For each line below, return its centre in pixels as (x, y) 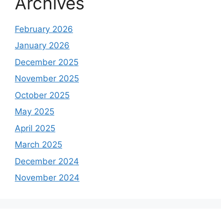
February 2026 (44, 29)
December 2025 (47, 62)
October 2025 (42, 95)
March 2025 (38, 145)
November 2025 (47, 79)
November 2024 (47, 178)
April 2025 (35, 128)
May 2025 (35, 112)
